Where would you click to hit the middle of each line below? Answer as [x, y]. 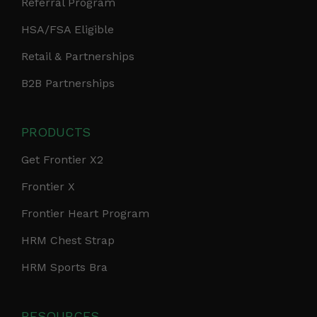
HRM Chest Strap [68, 241]
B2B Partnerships [68, 83]
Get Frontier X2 [62, 160]
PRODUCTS [56, 132]
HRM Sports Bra [64, 267]
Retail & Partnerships [78, 57]
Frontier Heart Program [85, 214]
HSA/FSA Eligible [68, 30]
